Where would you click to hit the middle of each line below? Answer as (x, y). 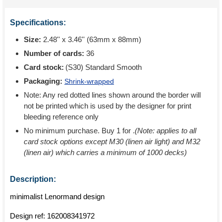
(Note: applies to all (166, 131)
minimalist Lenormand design (57, 196)
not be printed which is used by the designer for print (108, 106)
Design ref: (28, 216)
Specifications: (38, 23)
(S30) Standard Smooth (104, 67)
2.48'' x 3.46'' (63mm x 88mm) (91, 39)
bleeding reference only (61, 117)
